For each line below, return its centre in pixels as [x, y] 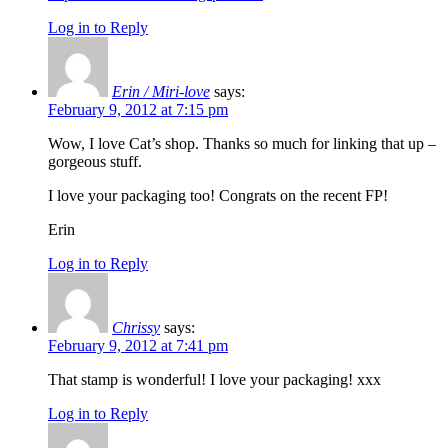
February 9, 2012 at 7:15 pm [138, 109]
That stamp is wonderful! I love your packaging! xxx [214, 379]
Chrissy [136, 327]
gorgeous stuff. [95, 161]
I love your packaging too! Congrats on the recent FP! [218, 195]
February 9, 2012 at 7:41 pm [138, 345]
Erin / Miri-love [161, 91]
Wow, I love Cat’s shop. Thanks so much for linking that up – [242, 143]
